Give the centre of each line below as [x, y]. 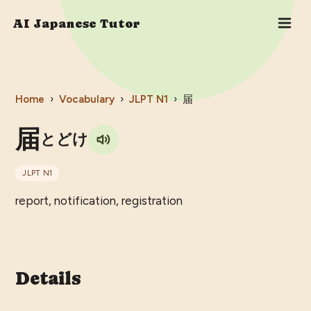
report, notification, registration [99, 201]
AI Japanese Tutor [76, 23]
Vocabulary [87, 100]
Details [48, 279]
